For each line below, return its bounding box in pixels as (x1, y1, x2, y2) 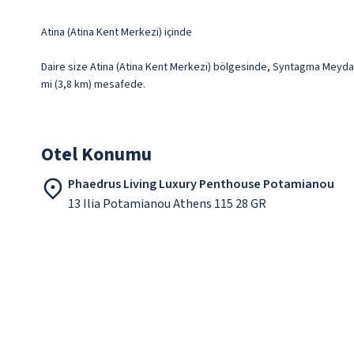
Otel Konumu (41, 141, 152, 168)
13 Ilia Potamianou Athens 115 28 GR (68, 195, 266, 213)
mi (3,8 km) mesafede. (41, 77, 145, 92)
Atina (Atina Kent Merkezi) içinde (41, 24, 192, 40)
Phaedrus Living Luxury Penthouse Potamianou (68, 175, 334, 193)
